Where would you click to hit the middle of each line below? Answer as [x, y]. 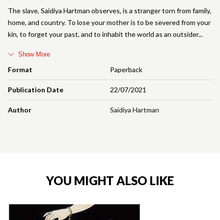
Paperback [126, 69]
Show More [34, 54]
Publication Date [36, 89]
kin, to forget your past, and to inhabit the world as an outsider [103, 34]
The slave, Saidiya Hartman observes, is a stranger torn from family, [110, 10]
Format [20, 69]
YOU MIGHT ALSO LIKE [110, 180]
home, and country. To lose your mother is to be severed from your [109, 22]
